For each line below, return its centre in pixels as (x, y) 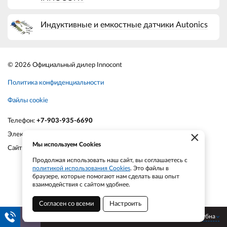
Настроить (125, 204)
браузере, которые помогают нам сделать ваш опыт (106, 176)
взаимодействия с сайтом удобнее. (81, 184)
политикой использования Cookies (81, 168)
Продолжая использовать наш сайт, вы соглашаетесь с (110, 160)
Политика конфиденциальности (56, 83)
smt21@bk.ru (89, 134)
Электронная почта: (38, 134)
